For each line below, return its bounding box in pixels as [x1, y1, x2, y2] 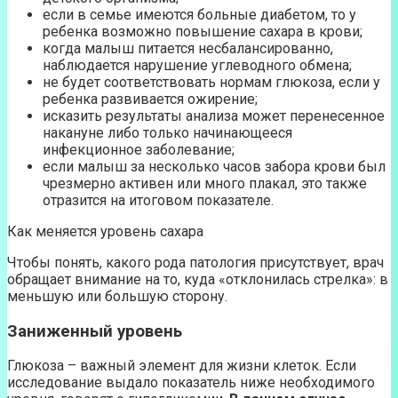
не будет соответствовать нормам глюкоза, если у [43, 73, 380, 91]
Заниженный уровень [7, 321, 182, 341]
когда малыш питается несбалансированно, [43, 39, 333, 57]
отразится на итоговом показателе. [43, 191, 274, 209]
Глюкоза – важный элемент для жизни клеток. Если [7, 357, 356, 375]
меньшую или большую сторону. [7, 287, 227, 305]
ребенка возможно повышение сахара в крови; [43, 22, 362, 40]
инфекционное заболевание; [43, 140, 235, 158]
